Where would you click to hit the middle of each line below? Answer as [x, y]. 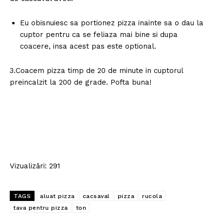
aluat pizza [57, 196]
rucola [152, 196]
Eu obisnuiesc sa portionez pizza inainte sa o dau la [112, 23]
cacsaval [96, 196]
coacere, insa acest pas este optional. [88, 46]
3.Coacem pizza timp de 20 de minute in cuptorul [96, 70]
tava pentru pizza [41, 208]
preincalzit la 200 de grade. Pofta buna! [81, 82]
